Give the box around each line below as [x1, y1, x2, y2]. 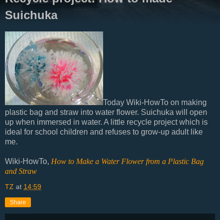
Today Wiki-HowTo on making [103, 98, 207, 107]
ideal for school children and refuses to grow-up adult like [5, 127, 203, 136]
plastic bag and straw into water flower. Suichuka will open [5, 108, 207, 116]
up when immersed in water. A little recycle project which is [5, 117, 208, 126]
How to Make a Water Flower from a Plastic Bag [51, 157, 204, 165]
